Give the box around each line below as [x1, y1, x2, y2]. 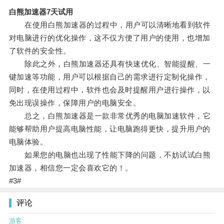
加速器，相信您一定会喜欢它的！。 [8, 163, 133, 172]
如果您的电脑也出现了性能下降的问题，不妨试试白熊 [8, 150, 211, 159]
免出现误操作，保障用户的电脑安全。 [8, 98, 141, 107]
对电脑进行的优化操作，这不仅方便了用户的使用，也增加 [8, 33, 210, 42]
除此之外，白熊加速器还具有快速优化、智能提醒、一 [8, 59, 211, 68]
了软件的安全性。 [8, 46, 71, 55]
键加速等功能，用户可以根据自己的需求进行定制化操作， [8, 72, 210, 81]
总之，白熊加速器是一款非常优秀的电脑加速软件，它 [8, 111, 211, 120]
